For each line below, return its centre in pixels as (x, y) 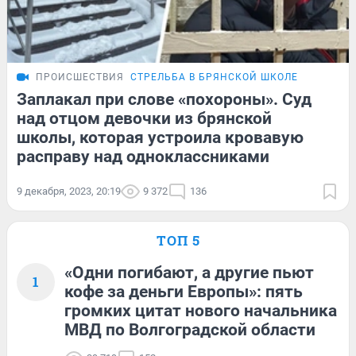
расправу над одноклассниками (143, 156)
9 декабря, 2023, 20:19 (69, 191)
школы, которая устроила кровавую (160, 137)
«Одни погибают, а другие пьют (189, 272)
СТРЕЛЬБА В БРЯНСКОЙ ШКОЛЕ (214, 77)
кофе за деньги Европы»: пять (184, 291)
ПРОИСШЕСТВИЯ (80, 77)
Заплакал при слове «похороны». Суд (164, 99)
